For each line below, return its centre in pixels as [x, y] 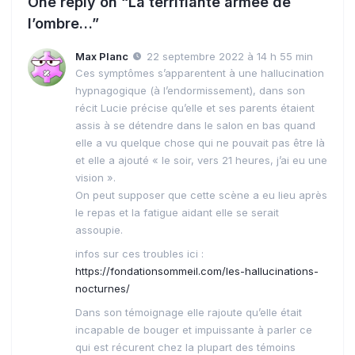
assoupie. [99, 230]
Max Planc [102, 56]
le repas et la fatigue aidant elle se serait [177, 213]
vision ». [95, 178]
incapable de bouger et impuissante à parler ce [194, 330]
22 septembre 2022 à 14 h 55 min [230, 56]
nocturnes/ [103, 289]
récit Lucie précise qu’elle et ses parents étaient [195, 108]
